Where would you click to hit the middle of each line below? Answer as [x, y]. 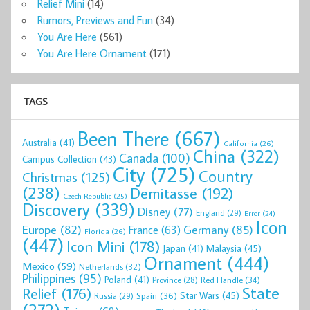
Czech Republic [87, 195]
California [240, 143]
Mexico [38, 265]
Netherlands [101, 266]
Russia [106, 295]
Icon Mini [95, 246]
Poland [118, 279]
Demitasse [164, 192]
